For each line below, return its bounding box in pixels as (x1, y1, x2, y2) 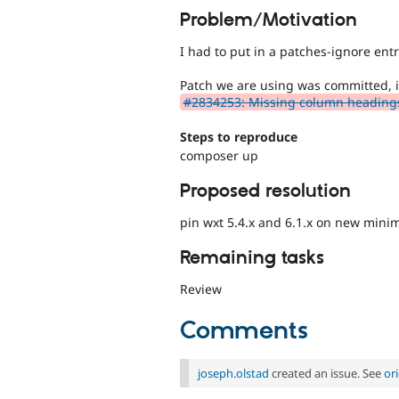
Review (180, 281, 222, 298)
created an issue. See (269, 364, 384, 381)
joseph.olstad (198, 364, 269, 381)
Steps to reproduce (180, 127, 297, 145)
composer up (180, 146, 258, 164)
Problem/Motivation (180, 8, 357, 32)
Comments (180, 315, 308, 346)
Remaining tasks (180, 247, 324, 271)
